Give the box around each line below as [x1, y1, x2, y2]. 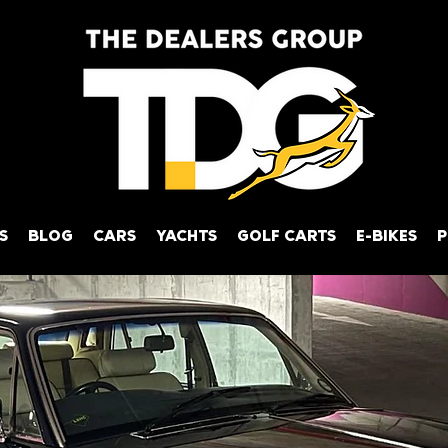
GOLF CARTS [237, 227, 336, 246]
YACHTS [156, 227, 217, 246]
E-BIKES [356, 227, 417, 246]
